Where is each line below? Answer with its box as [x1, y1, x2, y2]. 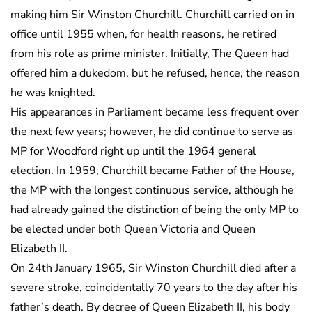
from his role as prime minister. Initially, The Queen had [10, 46, 289, 62]
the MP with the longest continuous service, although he [10, 182, 294, 198]
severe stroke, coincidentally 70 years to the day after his [10, 280, 297, 296]
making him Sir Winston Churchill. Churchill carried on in [10, 7, 295, 23]
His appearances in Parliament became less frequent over [10, 104, 299, 120]
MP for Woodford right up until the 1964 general [10, 143, 256, 159]
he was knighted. [10, 85, 95, 101]
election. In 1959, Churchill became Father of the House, [10, 163, 295, 179]
